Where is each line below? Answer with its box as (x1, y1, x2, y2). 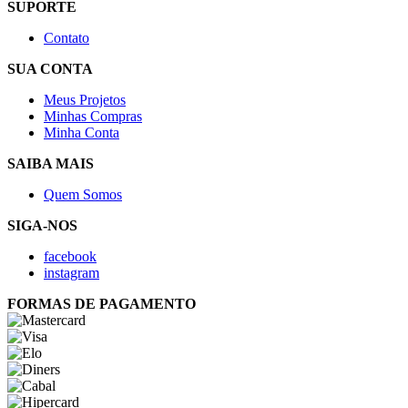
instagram (44, 265, 99, 281)
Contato (44, 30, 89, 46)
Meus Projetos (44, 92, 126, 108)
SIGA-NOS (7, 218, 77, 234)
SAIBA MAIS (7, 156, 94, 172)
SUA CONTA (7, 61, 93, 77)
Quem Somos (44, 187, 122, 203)
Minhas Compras (44, 108, 142, 125)
